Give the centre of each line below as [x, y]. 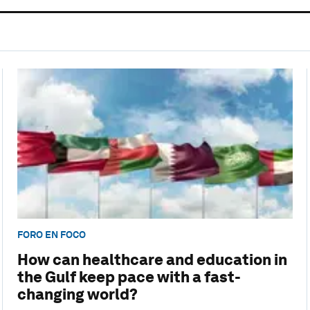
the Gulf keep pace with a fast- [129, 277]
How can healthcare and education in [152, 260]
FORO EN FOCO [51, 235]
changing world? [77, 294]
